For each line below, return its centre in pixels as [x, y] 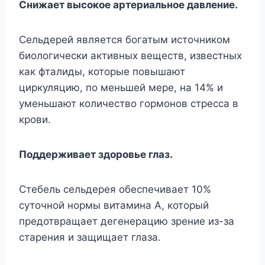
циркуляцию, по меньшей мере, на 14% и [121, 87]
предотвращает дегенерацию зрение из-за [127, 221]
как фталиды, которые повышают [102, 71]
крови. [35, 119]
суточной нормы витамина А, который [114, 205]
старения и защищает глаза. [90, 237]
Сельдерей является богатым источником [125, 39]
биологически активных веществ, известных [130, 55]
